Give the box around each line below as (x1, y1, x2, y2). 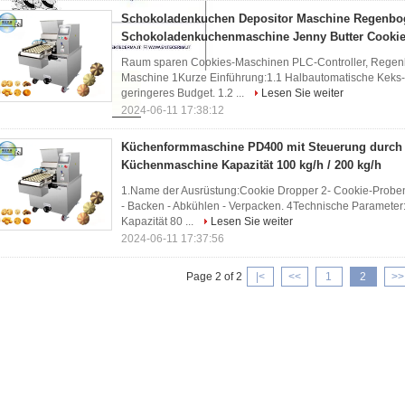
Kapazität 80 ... (121, 215, 196, 228)
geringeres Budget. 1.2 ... (121, 87, 247, 99)
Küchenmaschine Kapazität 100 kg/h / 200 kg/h (121, 158, 381, 172)
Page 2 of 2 (185, 270, 242, 283)
